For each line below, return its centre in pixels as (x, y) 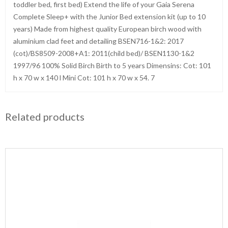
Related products (45, 117)
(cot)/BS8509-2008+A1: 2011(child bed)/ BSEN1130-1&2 (104, 53)
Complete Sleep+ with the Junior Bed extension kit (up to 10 (109, 17)
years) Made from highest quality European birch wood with (107, 29)
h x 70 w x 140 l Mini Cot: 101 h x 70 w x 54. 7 (84, 78)
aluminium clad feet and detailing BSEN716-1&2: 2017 (98, 41)
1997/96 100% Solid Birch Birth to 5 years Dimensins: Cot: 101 (112, 65)
